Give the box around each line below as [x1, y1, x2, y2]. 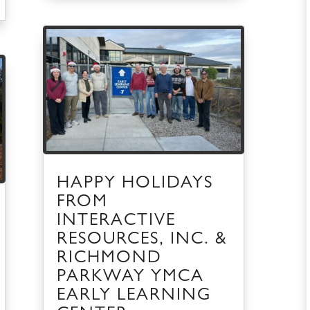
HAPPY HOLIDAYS [56, 175, 213, 193]
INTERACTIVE [56, 212, 176, 230]
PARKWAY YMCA [56, 268, 204, 286]
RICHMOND [56, 250, 162, 268]
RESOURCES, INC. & [56, 231, 228, 249]
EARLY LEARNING [56, 287, 211, 305]
